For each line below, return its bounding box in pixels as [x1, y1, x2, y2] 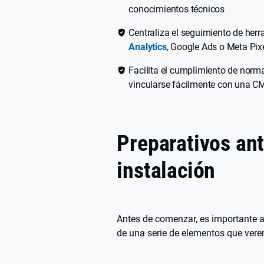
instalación [117, 157, 216, 183]
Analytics [128, 41, 167, 52]
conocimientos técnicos [128, 3, 225, 15]
